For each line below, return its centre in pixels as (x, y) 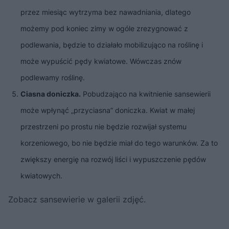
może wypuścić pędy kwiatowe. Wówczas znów (101, 61)
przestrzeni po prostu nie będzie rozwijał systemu (104, 126)
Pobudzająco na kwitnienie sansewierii (146, 94)
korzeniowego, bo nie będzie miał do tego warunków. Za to (119, 143)
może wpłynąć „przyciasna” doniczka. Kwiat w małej (108, 110)
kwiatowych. (41, 175)
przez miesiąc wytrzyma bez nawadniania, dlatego (106, 12)
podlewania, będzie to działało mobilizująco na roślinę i (112, 44)
